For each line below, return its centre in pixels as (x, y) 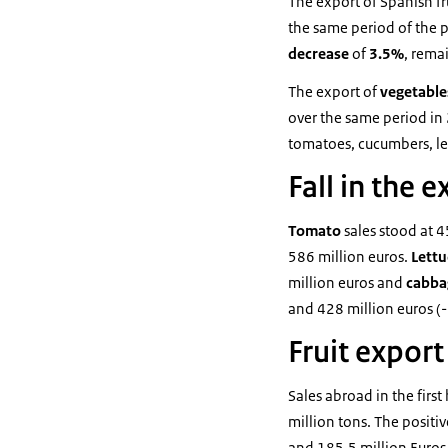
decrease (318, 53)
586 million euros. (349, 256)
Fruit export (366, 352)
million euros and (347, 282)
